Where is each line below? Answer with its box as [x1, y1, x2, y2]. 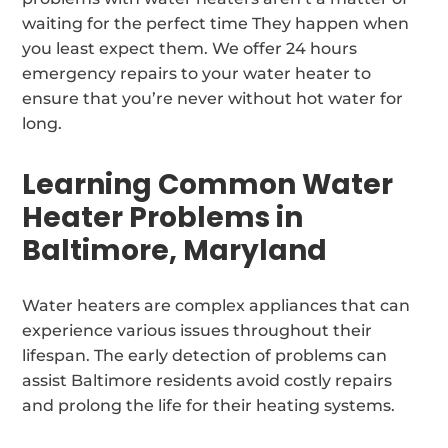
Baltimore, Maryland [22, 230, 328, 270]
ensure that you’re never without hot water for [22, 88, 404, 108]
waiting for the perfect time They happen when [22, 13, 410, 33]
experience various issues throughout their [22, 320, 373, 340]
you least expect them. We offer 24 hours [22, 38, 358, 58]
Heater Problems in [22, 197, 304, 237]
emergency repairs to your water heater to [22, 63, 372, 83]
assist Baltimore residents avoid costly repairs [22, 370, 393, 390]
